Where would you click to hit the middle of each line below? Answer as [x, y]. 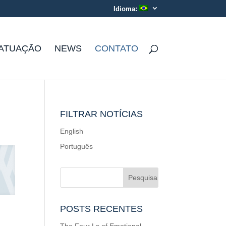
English [72, 131]
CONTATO [116, 48]
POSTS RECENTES [102, 209]
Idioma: [126, 9]
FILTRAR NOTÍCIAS [102, 114]
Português [77, 146]
